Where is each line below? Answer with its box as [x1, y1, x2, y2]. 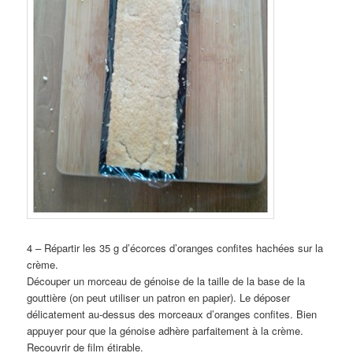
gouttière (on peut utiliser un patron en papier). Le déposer [27, 290, 291, 306]
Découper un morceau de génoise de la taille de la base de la [27, 273, 306, 289]
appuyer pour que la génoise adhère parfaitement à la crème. [27, 323, 304, 339]
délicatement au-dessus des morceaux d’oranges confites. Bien [27, 307, 318, 322]
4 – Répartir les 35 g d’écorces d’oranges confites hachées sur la [27, 240, 324, 256]
